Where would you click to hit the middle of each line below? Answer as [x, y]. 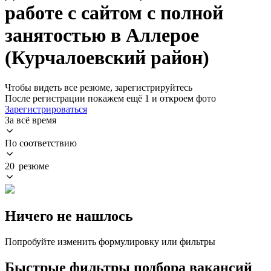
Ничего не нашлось [69, 216]
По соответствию [41, 143]
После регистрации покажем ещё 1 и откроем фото [110, 98]
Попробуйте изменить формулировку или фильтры [110, 241]
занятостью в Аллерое [102, 35]
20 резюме [27, 166]
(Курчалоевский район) [107, 58]
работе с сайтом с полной [114, 13]
